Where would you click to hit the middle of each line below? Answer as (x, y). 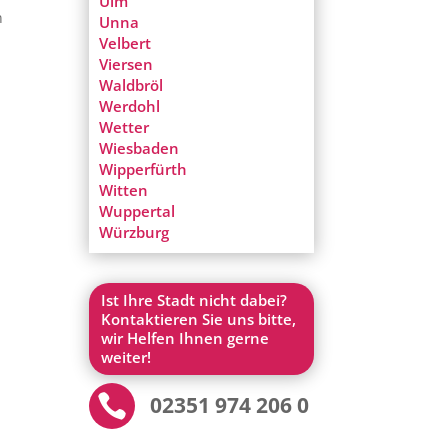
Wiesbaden (139, 148)
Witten (124, 190)
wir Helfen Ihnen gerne (185, 338)
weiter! (126, 357)
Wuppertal (137, 211)
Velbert (125, 43)
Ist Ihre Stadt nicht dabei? (194, 300)
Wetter (124, 127)
